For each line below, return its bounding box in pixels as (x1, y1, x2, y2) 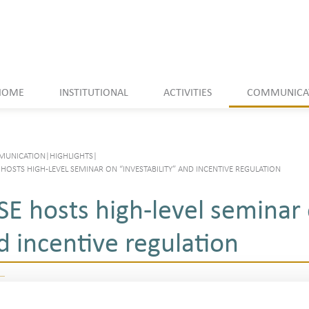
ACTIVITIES (163, 87, 212, 99)
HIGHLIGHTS (50, 152, 93, 161)
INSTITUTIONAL (59, 87, 128, 99)
